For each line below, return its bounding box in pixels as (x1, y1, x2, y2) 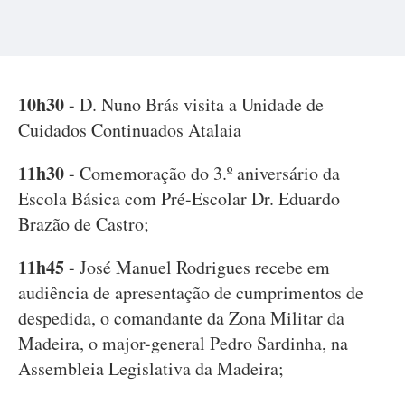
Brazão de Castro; (18, 212, 149, 236)
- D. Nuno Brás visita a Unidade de (69, 92, 324, 117)
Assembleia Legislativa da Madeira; (18, 356, 284, 381)
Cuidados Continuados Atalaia (18, 118, 241, 142)
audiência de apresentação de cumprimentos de (18, 280, 363, 305)
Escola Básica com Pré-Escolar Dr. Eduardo (18, 186, 340, 211)
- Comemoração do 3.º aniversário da (64, 161, 340, 185)
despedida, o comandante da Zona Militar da (18, 306, 344, 330)
